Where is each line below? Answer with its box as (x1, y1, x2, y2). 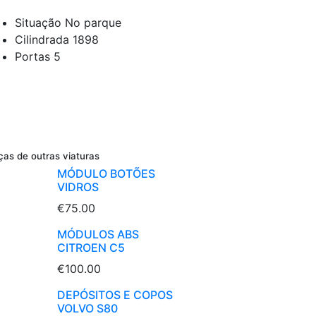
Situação (15, 16, 65, 30)
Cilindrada (15, 32, 73, 47)
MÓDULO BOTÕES (57, 166, 155, 181)
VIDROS (57, 180, 99, 195)
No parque (65, 16, 121, 30)
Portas (15, 49, 54, 63)
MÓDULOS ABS (57, 227, 139, 242)
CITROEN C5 (57, 241, 125, 255)
